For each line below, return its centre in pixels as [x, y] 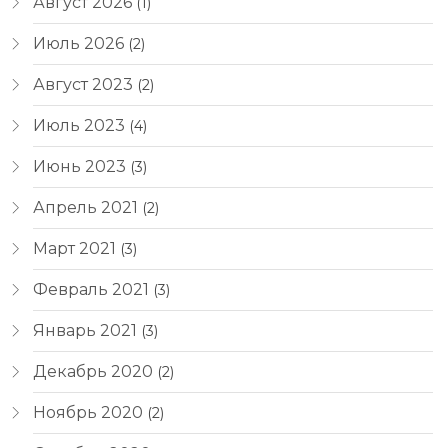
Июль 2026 [78, 43]
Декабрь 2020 [93, 371]
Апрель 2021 [85, 207]
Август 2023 [83, 84]
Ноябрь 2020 [88, 412]
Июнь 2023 [79, 166]
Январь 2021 [85, 330]
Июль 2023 [79, 125]
